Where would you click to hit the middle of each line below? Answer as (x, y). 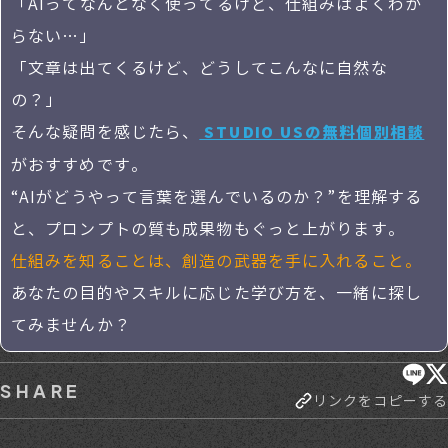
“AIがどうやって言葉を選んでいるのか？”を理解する (217, 197)
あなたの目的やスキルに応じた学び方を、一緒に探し (216, 293)
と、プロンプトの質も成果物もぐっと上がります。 (208, 229)
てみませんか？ (71, 325)
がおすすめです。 (79, 165)
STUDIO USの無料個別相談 (312, 133)
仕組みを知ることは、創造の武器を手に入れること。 (216, 261)
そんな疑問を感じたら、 (105, 132)
